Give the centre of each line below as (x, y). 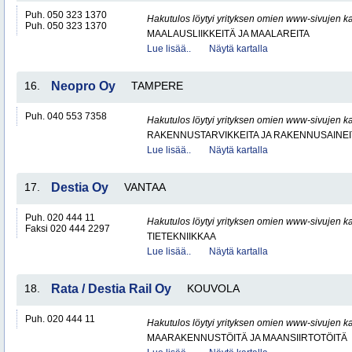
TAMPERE (157, 86)
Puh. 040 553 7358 (66, 116)
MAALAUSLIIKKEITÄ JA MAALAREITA (228, 34)
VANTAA (145, 187)
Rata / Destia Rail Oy (111, 289)
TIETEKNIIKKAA (181, 236)
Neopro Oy (83, 86)
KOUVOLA (213, 288)
